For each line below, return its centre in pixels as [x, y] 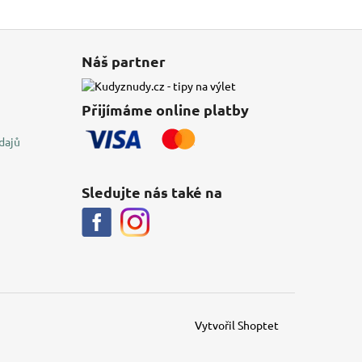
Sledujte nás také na [152, 192]
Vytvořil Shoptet [237, 324]
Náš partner [123, 61]
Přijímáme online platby [165, 109]
